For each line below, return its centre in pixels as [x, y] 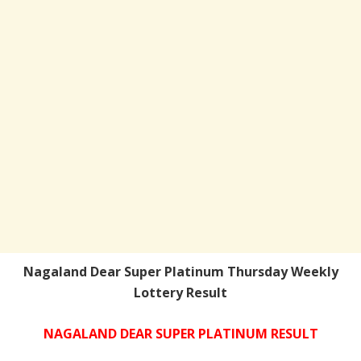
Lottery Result [180, 293]
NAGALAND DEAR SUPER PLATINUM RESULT [180, 334]
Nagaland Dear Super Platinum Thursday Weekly [180, 272]
